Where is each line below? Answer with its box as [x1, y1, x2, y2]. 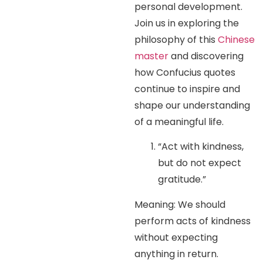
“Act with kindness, [158, 140, 244, 154]
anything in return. [134, 247, 219, 261]
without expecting [134, 230, 218, 244]
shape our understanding [134, 99, 251, 113]
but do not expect [158, 156, 242, 170]
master [134, 49, 169, 63]
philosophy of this [134, 33, 218, 47]
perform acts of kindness [134, 214, 251, 228]
